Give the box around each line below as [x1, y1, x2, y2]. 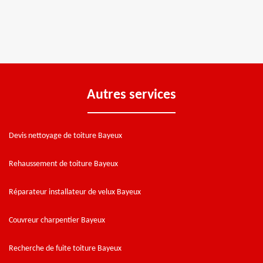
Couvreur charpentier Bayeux [9, 215, 105, 225]
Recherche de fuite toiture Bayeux [9, 244, 122, 253]
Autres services [87, 87, 176, 102]
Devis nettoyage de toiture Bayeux [9, 131, 122, 140]
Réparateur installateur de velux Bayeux [9, 187, 141, 197]
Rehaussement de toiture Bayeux [9, 159, 118, 168]
